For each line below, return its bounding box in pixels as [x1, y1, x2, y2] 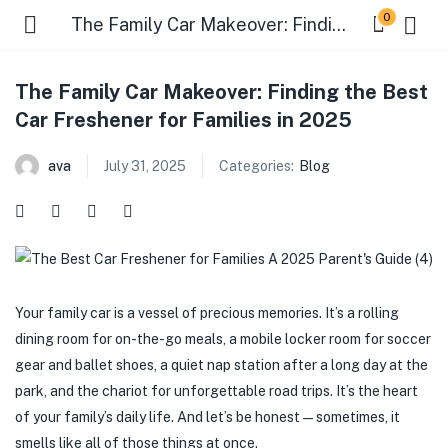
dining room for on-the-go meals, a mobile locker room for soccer [15, 331, 431, 347]
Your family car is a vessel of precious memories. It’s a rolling [15, 305, 399, 321]
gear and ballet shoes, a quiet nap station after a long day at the [15, 357, 428, 373]
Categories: [219, 158, 294, 174]
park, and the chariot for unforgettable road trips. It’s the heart [15, 383, 418, 399]
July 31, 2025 [104, 158, 186, 174]
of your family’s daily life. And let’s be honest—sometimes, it [15, 409, 400, 425]
